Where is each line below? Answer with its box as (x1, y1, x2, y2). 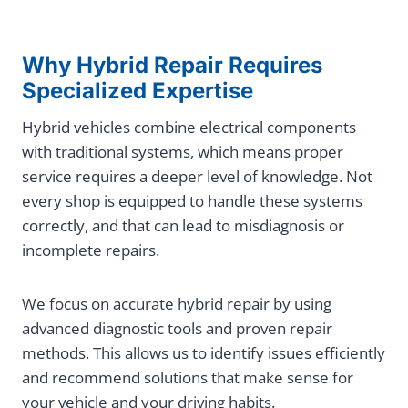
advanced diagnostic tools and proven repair (22, 318, 332, 340)
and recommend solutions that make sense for (22, 367, 353, 389)
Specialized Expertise (22, 77, 253, 105)
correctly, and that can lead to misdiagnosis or (22, 215, 344, 237)
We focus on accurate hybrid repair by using (22, 293, 331, 315)
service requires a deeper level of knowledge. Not (22, 166, 372, 188)
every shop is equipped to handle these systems (22, 190, 362, 212)
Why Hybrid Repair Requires (22, 52, 322, 79)
